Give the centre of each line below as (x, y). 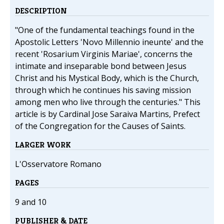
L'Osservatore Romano (58, 164)
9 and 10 (31, 202)
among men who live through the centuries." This (108, 102)
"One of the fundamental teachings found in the (105, 30)
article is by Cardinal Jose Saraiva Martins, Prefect (107, 114)
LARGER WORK (43, 145)
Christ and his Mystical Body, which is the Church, (107, 78)
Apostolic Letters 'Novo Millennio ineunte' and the (109, 42)
